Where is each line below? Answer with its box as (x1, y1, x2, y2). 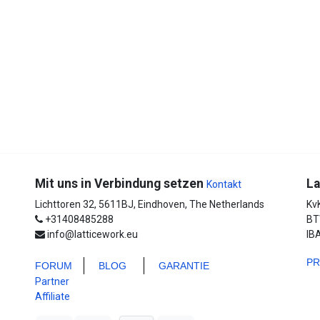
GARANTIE (159, 259, 209, 271)
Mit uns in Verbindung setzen (35, 176, 204, 191)
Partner (35, 275, 69, 287)
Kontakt (206, 178, 241, 190)
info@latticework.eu (47, 228, 138, 240)
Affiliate (35, 290, 70, 302)
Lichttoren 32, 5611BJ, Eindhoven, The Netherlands (35, 198, 264, 210)
